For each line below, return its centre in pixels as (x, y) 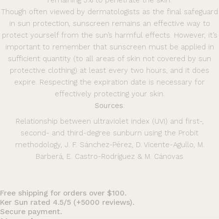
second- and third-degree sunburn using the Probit (109, 133)
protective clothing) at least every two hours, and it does (109, 71)
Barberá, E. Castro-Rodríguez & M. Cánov (106, 157)
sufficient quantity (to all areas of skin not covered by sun (109, 59)
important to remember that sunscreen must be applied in (109, 47)
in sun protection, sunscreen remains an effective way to (109, 24)
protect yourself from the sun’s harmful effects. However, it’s (109, 35)
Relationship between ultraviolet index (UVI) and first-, (109, 121)
